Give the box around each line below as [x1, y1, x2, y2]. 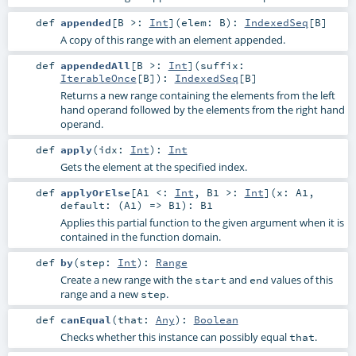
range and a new [60, 287, 141, 302]
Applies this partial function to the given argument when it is [60, 215, 344, 230]
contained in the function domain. [60, 229, 221, 244]
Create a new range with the [60, 273, 195, 288]
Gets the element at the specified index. [60, 159, 247, 174]
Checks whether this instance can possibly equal [60, 330, 289, 345]
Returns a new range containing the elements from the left [60, 87, 335, 103]
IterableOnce [60, 71, 137, 84]
